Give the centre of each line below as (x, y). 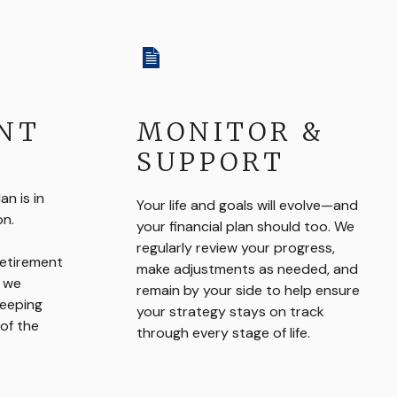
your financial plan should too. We (245, 226)
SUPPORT (210, 162)
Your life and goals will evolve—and (247, 205)
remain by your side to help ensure (248, 290)
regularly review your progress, (235, 248)
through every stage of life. (223, 333)
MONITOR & (230, 132)
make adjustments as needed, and (247, 269)
